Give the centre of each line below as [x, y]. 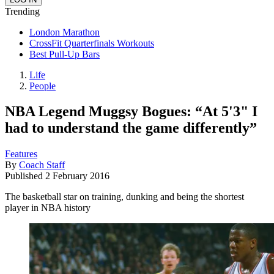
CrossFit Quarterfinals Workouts [92, 43]
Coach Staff [42, 165]
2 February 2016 [77, 176]
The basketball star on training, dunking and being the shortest [124, 197]
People [43, 86]
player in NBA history [48, 208]
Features [21, 154]
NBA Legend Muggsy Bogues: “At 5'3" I [131, 112]
